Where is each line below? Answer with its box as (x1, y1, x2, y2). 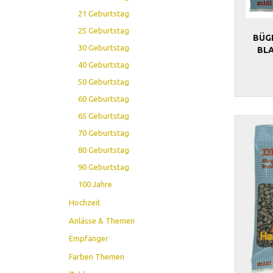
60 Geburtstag (78, 94, 130, 103)
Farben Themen (69, 252, 125, 261)
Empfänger (69, 233, 109, 243)
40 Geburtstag (78, 60, 130, 69)
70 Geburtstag (78, 128, 130, 137)
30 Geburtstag (78, 43, 130, 52)
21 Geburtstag (78, 9, 130, 18)
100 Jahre (78, 179, 113, 188)
